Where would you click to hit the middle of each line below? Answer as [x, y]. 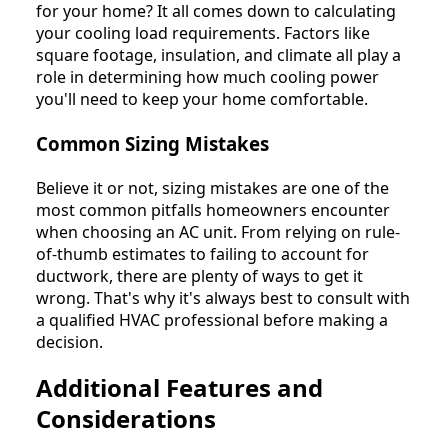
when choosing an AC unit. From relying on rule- [218, 231]
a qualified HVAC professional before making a [212, 319]
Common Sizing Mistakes [152, 143]
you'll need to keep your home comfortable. [202, 99]
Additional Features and [179, 388]
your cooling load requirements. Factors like [203, 33]
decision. [69, 341]
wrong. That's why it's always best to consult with [223, 297]
